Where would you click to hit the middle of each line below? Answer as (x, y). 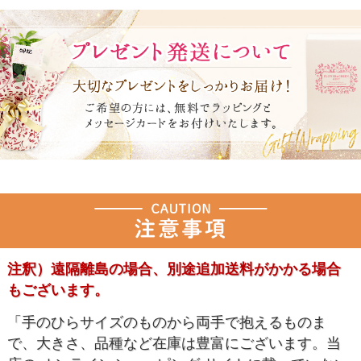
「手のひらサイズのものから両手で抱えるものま (166, 322)
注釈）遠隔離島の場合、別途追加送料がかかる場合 (174, 270)
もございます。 (58, 290)
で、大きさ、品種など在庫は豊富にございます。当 (174, 343)
